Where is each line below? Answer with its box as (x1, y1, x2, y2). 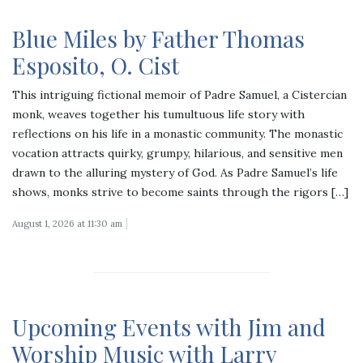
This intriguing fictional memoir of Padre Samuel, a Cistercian (12, 87, 347, 102)
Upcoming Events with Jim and (12, 311, 326, 342)
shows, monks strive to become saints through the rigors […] (12, 184, 348, 199)
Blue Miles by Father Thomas (12, 23, 305, 53)
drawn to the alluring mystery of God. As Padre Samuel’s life (12, 164, 338, 180)
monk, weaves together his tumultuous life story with (12, 106, 305, 122)
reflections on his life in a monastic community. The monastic (12, 126, 343, 141)
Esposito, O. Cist (12, 49, 179, 80)
